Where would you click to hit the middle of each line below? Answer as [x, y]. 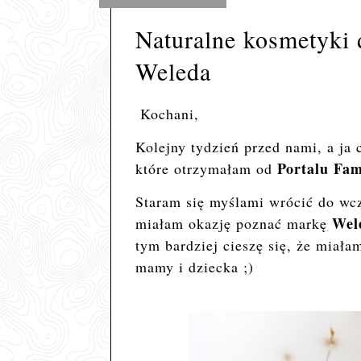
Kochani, [169, 114]
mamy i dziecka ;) [194, 267]
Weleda [173, 71]
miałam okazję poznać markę [233, 223]
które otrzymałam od [206, 168]
